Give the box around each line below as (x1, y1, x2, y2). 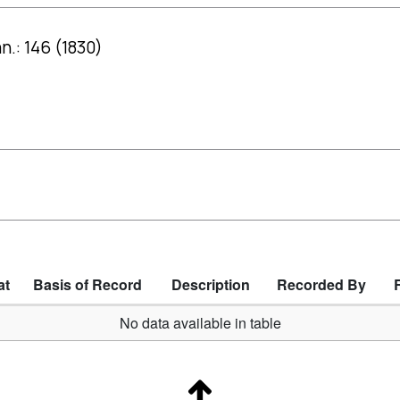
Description (171, 274, 250, 296)
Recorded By (277, 274, 366, 296)
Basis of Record (33, 274, 142, 296)
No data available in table (119, 312, 281, 334)
